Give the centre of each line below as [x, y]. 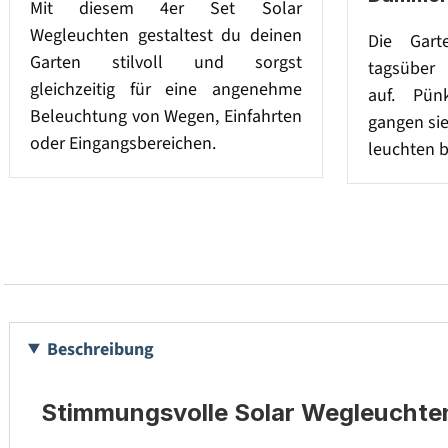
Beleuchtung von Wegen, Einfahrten [166, 116]
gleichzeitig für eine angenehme [166, 89]
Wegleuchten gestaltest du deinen [166, 35]
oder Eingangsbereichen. [123, 143]
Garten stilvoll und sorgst [166, 62]
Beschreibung [101, 349]
